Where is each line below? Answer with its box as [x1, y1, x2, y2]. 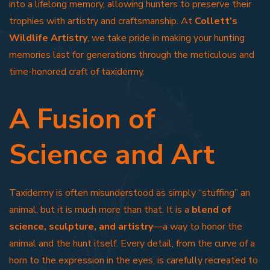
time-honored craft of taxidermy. [9, 64, 145, 78]
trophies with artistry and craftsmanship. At [9, 14, 195, 28]
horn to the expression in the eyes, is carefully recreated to [9, 253, 258, 267]
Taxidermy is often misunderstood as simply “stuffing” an [9, 186, 250, 199]
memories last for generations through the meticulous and [9, 48, 254, 61]
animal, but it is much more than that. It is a [9, 202, 192, 216]
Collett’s [195, 14, 237, 28]
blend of [192, 202, 231, 216]
